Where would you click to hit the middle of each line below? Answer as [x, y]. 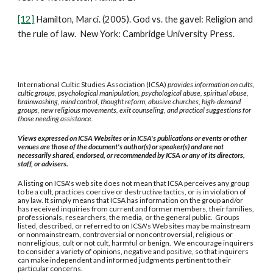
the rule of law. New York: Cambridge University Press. [126, 34]
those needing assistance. [56, 119]
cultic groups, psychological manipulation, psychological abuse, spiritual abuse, [133, 93]
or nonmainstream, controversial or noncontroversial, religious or [126, 234]
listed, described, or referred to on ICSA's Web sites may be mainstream [134, 226]
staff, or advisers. [44, 164]
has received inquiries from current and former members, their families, [136, 209]
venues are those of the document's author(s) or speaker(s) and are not [121, 147]
